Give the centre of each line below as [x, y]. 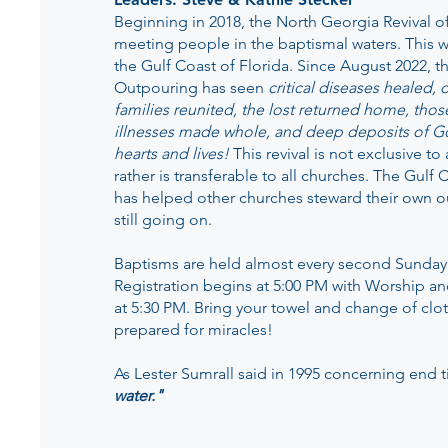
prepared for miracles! [193, 329]
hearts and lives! [171, 153]
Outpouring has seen [191, 87]
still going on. [165, 219]
